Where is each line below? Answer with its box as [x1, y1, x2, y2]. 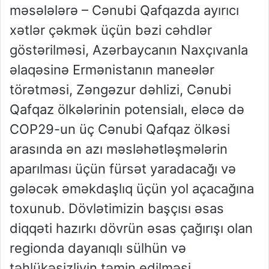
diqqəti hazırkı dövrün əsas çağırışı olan [10, 220, 253, 237]
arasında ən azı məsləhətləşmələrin [10, 141, 228, 157]
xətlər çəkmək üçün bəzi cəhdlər [10, 22, 212, 38]
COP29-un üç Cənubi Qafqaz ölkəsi [10, 121, 230, 138]
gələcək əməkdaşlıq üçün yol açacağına [10, 181, 254, 197]
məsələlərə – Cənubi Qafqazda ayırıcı [10, 2, 239, 19]
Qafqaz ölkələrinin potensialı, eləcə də [10, 101, 244, 118]
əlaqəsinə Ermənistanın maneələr [10, 62, 214, 78]
